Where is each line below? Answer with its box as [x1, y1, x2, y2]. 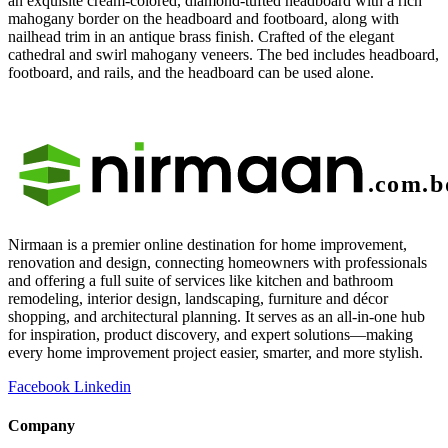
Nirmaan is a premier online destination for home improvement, [8, 235, 407, 253]
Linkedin [74, 377, 131, 395]
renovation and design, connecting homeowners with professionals [8, 253, 427, 271]
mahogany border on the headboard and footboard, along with [8, 9, 399, 27]
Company [8, 417, 75, 435]
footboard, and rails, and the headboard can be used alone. [8, 63, 374, 81]
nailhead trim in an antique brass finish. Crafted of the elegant [8, 27, 394, 45]
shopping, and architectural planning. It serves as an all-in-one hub [8, 307, 425, 325]
